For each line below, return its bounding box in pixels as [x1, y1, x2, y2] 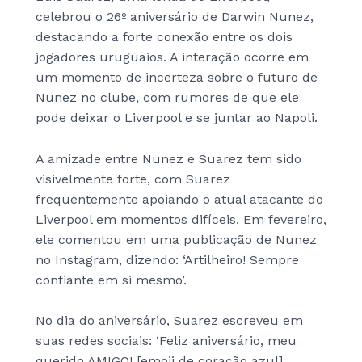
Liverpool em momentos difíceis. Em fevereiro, [36, 211, 326, 227]
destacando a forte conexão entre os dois [36, 29, 293, 44]
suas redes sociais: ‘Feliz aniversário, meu [36, 333, 297, 349]
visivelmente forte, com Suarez [36, 170, 230, 187]
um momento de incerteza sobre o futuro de [36, 69, 318, 85]
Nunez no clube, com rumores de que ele [36, 90, 299, 105]
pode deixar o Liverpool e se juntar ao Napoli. [36, 110, 318, 125]
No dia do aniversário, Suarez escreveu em [36, 313, 303, 329]
